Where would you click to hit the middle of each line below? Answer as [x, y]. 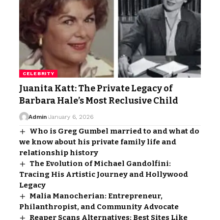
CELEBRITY [39, 74]
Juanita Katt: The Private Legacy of [96, 89]
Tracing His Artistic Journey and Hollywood [104, 175]
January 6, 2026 [71, 117]
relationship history [59, 153]
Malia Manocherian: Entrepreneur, [96, 196]
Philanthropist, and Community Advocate [99, 207]
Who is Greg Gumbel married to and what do [115, 131]
